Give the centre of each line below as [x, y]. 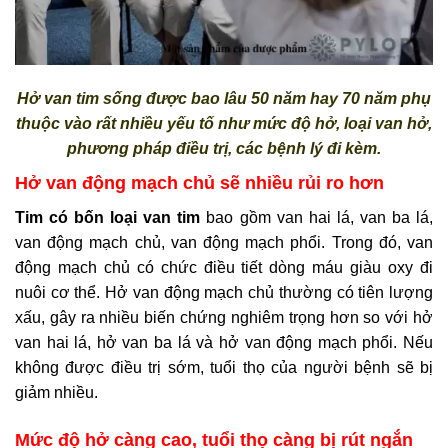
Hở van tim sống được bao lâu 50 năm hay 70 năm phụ [224, 98]
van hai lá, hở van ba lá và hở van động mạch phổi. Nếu [224, 342]
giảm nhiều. [56, 392]
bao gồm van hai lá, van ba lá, [317, 217]
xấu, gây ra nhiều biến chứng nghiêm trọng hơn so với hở [224, 317]
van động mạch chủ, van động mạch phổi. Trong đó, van [224, 242]
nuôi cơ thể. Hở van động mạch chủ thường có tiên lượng [224, 292]
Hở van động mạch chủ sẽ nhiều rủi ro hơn [199, 183]
